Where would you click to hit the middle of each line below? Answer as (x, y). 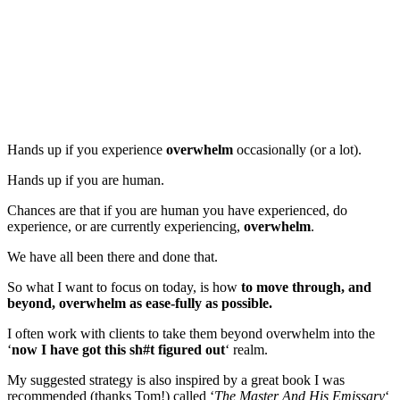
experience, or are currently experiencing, (125, 226)
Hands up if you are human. (86, 180)
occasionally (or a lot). (297, 150)
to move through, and (306, 287)
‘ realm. (246, 350)
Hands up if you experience (87, 150)
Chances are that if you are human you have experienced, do (177, 210)
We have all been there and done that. (112, 257)
